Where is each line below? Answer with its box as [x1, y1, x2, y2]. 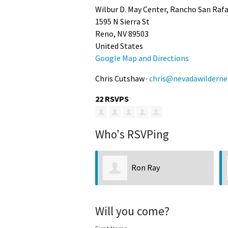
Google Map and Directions [95, 52, 189, 63]
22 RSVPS [95, 93, 129, 104]
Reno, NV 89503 [95, 28, 149, 39]
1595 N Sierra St [95, 16, 150, 26]
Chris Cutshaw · [95, 73, 149, 83]
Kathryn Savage [167, 162, 222, 173]
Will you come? [95, 204, 169, 219]
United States [95, 40, 143, 51]
